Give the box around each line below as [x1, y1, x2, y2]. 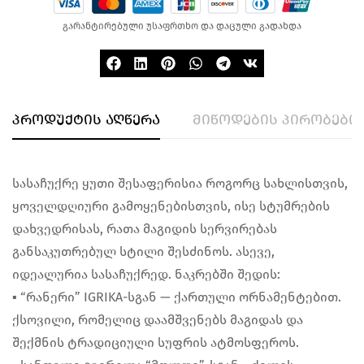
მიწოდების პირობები [193, 110, 357, 128]
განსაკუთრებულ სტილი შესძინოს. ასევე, [12, 243, 275, 259]
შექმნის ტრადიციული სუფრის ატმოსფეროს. [12, 334, 299, 350]
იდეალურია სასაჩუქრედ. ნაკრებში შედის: [12, 266, 280, 282]
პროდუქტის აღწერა [12, 110, 160, 128]
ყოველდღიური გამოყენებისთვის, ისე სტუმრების [12, 197, 330, 214]
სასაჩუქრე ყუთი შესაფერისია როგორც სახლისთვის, [12, 175, 348, 191]
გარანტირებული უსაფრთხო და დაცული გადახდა [63, 20, 301, 32]
